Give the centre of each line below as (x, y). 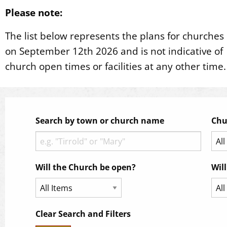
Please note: (34, 12)
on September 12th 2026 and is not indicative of (114, 51)
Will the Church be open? (86, 167)
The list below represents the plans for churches (115, 36)
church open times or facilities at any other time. (116, 66)
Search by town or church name (100, 121)
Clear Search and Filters (83, 214)
